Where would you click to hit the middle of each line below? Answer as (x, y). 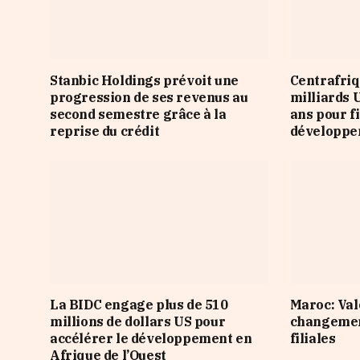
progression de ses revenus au (149, 97)
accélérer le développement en (151, 339)
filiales (313, 339)
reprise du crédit (105, 131)
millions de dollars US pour (138, 322)
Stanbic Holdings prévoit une (144, 80)
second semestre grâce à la (138, 114)
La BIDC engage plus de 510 (139, 305)
